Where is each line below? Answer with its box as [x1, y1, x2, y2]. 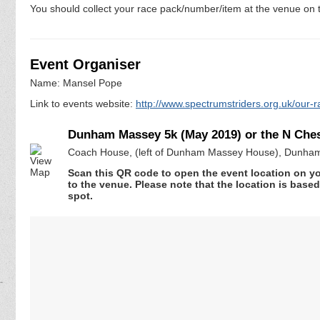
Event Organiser [30, 56, 141, 72]
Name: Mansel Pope [30, 77, 122, 89]
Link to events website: [30, 98, 136, 110]
